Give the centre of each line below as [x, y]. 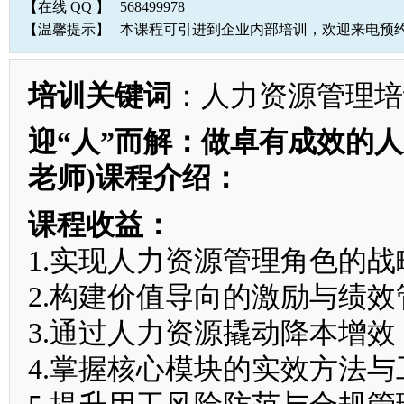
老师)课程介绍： [134, 178]
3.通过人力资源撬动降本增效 [212, 333]
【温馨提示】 [67, 29]
